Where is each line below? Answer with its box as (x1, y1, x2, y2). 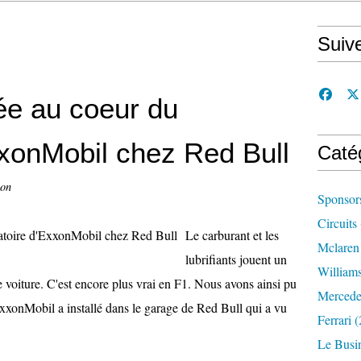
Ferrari (317, 311, 351, 328)
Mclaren (317, 239, 359, 255)
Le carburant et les (185, 226, 279, 243)
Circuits (317, 214, 357, 231)
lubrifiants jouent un (185, 251, 287, 268)
